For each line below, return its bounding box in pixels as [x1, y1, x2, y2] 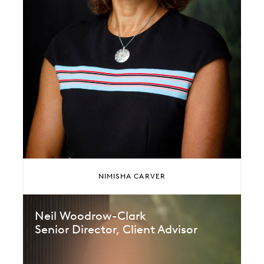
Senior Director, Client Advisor [35, 222, 197, 236]
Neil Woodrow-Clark [35, 208, 146, 223]
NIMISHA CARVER [98, 171, 166, 180]
